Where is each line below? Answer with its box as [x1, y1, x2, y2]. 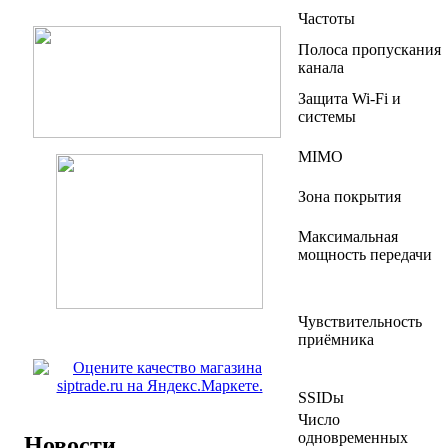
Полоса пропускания [298, 41, 441, 59]
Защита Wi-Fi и [298, 90, 401, 108]
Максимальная [298, 228, 398, 246]
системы [298, 108, 356, 126]
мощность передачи [298, 246, 432, 264]
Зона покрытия [298, 188, 401, 206]
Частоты [298, 10, 355, 28]
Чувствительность [298, 313, 422, 331]
